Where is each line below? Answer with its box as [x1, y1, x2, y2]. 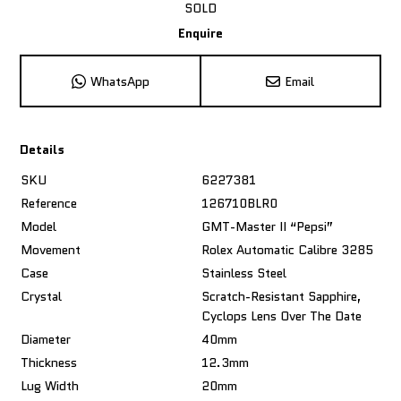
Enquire [178, 24, 223, 42]
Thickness [21, 354, 78, 371]
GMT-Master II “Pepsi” [201, 218, 334, 235]
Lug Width [21, 377, 80, 395]
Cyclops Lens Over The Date [201, 307, 363, 325]
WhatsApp [90, 72, 150, 90]
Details [20, 141, 65, 158]
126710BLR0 [201, 194, 278, 212]
